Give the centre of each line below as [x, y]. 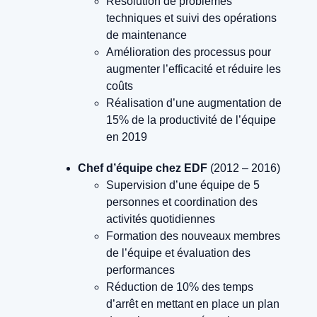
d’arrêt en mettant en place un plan [193, 304]
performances [140, 270]
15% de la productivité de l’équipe [191, 120]
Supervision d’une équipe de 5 [183, 185]
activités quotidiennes [161, 219]
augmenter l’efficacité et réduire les [194, 69]
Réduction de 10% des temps [180, 287]
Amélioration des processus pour [189, 52]
